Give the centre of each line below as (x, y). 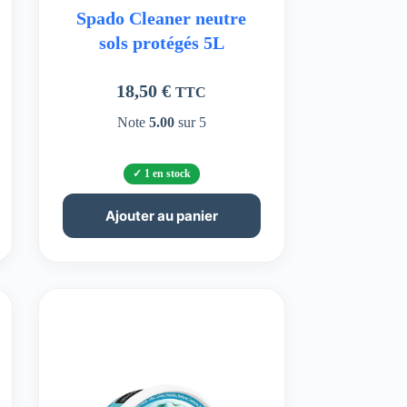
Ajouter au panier (161, 216)
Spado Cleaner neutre (162, 19)
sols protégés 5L (161, 43)
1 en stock (167, 174)
